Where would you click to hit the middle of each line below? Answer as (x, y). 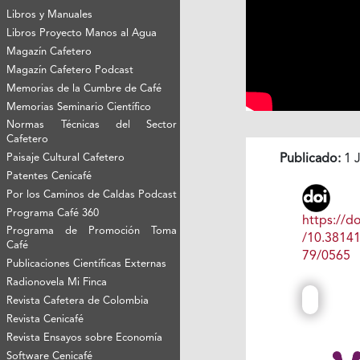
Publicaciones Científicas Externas (87, 264)
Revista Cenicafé (45, 319)
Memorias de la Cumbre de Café (84, 88)
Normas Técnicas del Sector (92, 125)
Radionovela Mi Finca (57, 282)
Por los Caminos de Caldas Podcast (92, 194)
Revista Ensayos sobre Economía (85, 337)
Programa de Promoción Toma (92, 231)
